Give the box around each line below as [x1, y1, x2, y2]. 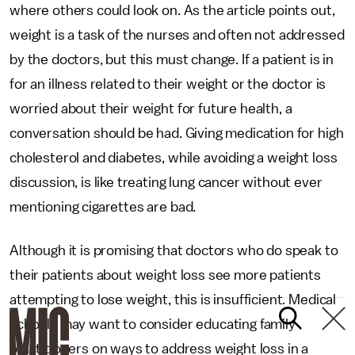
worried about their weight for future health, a [10, 101, 292, 116]
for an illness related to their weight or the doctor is [10, 77, 326, 91]
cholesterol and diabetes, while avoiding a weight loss [10, 151, 338, 165]
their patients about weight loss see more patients [10, 268, 321, 282]
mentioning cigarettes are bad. [10, 200, 197, 214]
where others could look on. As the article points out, [10, 3, 335, 17]
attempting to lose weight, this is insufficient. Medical [10, 292, 337, 307]
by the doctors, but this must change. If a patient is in [10, 52, 334, 67]
